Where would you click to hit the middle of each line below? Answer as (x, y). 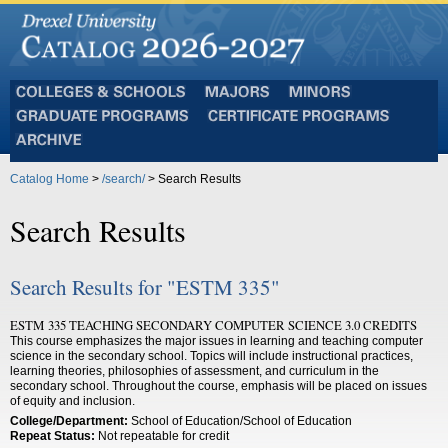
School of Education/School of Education (240, 420)
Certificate (233, 128)
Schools (36, 134)
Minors (305, 104)
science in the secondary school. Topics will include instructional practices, (211, 355)
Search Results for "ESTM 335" (145, 286)
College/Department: (69, 420)
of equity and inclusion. (72, 400)
